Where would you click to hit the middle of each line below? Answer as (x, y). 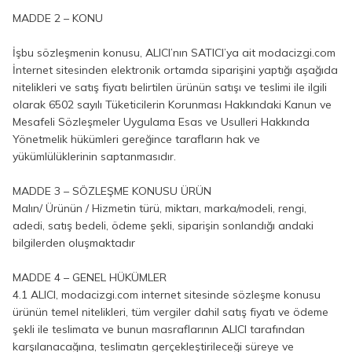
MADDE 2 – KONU (58, 18)
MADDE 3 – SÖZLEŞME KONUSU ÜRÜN (112, 191)
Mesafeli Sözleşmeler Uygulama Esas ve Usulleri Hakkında (161, 122)
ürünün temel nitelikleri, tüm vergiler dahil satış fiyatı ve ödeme (170, 312)
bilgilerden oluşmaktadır (74, 243)
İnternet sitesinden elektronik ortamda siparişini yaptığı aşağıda (175, 70)
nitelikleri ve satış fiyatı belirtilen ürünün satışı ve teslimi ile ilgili (170, 87)
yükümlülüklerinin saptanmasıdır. (94, 156)
